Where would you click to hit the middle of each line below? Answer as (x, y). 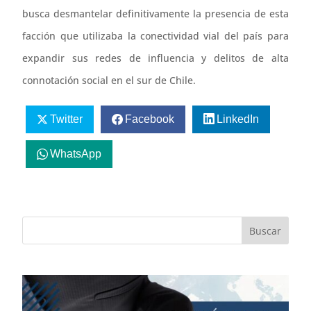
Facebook (150, 119)
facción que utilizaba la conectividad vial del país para (155, 35)
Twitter (67, 119)
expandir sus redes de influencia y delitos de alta (155, 58)
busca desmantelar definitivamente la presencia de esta (155, 13)
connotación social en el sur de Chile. (109, 80)
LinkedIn (237, 119)
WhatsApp (76, 153)
